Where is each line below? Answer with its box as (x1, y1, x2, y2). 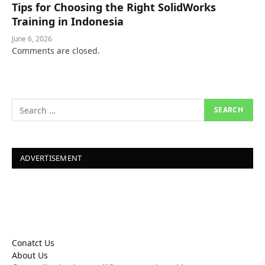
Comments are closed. (12, 45, 100, 57)
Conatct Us (12, 237, 54, 249)
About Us (12, 250, 48, 261)
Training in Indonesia (12, 14, 124, 29)
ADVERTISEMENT (20, 153, 82, 164)
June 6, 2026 (12, 34, 52, 44)
